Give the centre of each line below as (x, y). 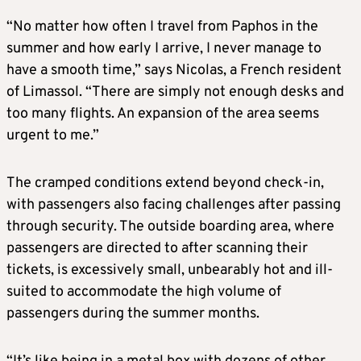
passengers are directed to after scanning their (157, 248)
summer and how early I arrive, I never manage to (164, 48)
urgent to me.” (53, 135)
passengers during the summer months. (135, 313)
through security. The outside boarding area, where (170, 226)
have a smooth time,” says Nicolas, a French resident (174, 70)
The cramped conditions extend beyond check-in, (165, 183)
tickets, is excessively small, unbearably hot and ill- (170, 270)
